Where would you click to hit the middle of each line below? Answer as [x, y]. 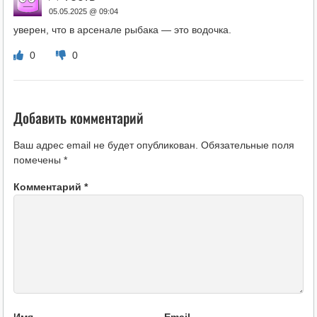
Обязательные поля [247, 145]
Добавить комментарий [78, 118]
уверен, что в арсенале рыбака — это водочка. [122, 30]
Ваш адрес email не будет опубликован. [105, 145]
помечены [38, 160]
